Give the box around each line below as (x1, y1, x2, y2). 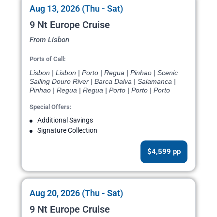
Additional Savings (37, 116, 93, 124)
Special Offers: (30, 103, 72, 111)
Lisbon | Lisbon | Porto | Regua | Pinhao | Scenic (30, 69, 178, 77)
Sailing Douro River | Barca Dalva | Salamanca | (30, 77, 176, 86)
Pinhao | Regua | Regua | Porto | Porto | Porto (30, 86, 170, 94)
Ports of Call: (30, 55, 66, 63)
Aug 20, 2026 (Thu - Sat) (30, 188, 123, 199)
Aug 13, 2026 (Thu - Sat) (30, 3, 123, 14)
